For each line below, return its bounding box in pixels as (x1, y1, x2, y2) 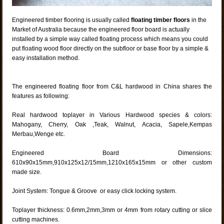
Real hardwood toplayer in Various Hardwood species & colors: (12, 111, 212, 119)
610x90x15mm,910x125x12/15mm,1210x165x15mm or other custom (12, 159, 212, 166)
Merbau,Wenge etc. (12, 130, 65, 138)
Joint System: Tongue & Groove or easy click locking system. (12, 187, 177, 195)
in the (191, 16, 207, 24)
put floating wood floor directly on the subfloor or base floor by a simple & (12, 45, 209, 52)
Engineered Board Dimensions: (12, 149, 212, 157)
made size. (12, 168, 42, 176)
